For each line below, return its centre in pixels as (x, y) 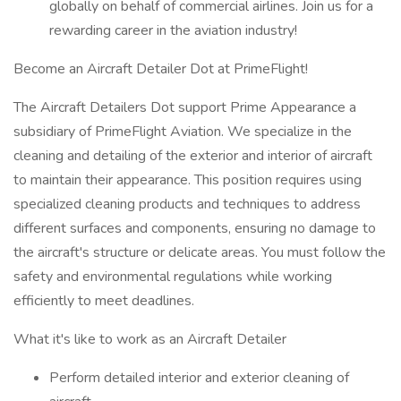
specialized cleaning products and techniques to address (187, 204)
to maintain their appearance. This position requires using (188, 180)
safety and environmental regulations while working (173, 277)
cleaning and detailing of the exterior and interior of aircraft (193, 156)
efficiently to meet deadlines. (104, 301)
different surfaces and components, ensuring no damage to (195, 228)
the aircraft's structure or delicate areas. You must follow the (200, 252)
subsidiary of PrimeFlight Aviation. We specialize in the (183, 132)
